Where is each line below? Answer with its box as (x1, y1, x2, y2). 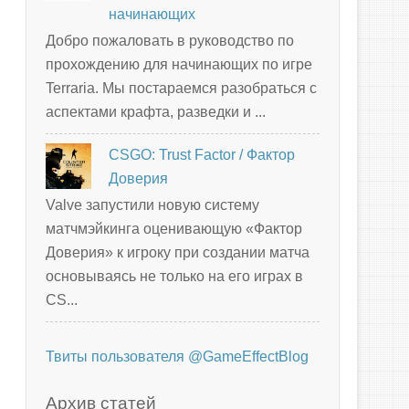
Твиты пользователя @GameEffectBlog (46, 348, 309, 364)
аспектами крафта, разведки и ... (46, 103, 266, 120)
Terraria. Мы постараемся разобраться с (46, 79, 317, 96)
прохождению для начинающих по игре (46, 56, 312, 72)
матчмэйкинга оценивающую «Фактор (46, 220, 302, 236)
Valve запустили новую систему (46, 196, 259, 213)
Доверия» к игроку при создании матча (46, 244, 309, 260)
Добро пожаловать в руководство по (46, 32, 294, 48)
